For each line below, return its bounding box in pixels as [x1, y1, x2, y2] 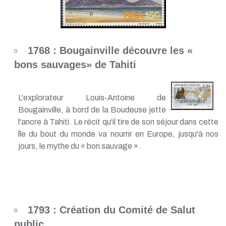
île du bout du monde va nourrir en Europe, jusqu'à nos [18, 129, 218, 138]
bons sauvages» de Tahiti [14, 59, 136, 70]
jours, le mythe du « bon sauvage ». [18, 141, 141, 150]
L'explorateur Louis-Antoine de [18, 93, 166, 102]
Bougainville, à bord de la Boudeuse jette [18, 105, 166, 114]
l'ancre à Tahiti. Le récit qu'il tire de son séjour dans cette [18, 117, 218, 126]
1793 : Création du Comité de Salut [27, 204, 195, 215]
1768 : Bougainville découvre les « [27, 44, 193, 56]
